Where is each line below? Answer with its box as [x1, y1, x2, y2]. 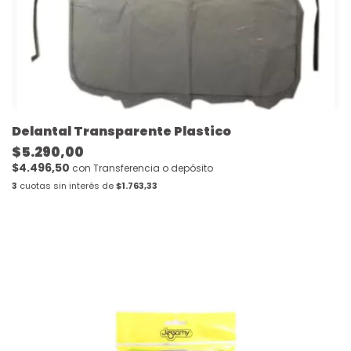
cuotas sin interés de [17, 179, 116, 193]
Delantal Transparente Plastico [12, 122, 231, 141]
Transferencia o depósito [93, 161, 213, 175]
